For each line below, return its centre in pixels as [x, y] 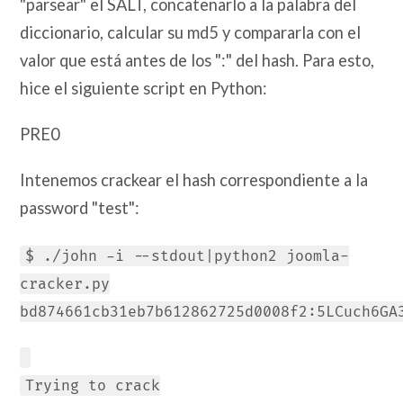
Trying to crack [93, 385]
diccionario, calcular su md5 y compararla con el [191, 33]
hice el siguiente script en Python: [144, 89]
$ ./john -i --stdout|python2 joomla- [188, 256]
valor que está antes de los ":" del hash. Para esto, [197, 61]
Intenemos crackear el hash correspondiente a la [194, 180]
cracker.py [65, 284]
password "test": [80, 208]
